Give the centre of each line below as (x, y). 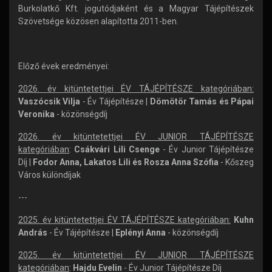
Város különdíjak (49, 175)
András (33, 233)
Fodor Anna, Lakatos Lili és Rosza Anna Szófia (126, 162)
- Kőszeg (236, 162)
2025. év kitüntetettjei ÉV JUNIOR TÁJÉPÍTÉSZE (136, 255)
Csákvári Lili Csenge (119, 149)
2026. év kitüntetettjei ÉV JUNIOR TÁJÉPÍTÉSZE (136, 137)
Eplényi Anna (141, 233)
